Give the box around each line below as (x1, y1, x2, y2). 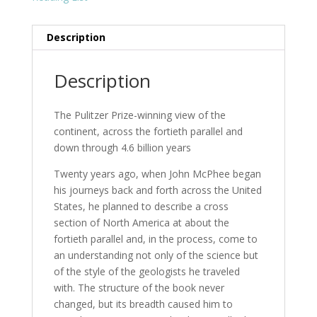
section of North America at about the (53, 216, 229, 230)
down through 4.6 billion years (53, 141, 191, 155)
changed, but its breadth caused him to (53, 297, 233, 311)
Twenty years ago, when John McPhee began (53, 167, 261, 181)
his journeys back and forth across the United (53, 183, 262, 197)
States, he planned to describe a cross (53, 200, 229, 214)
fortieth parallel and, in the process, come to (53, 232, 258, 246)
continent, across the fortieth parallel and (53, 125, 243, 139)
